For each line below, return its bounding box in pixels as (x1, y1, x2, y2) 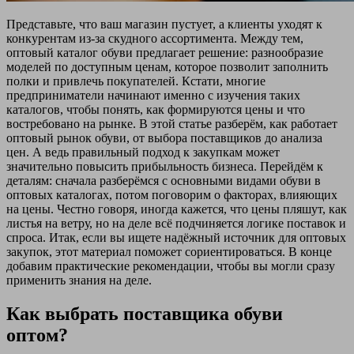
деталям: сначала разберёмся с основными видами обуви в (6, 173, 321, 187)
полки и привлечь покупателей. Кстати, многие (6, 73, 265, 88)
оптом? (6, 324, 68, 345)
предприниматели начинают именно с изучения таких (6, 88, 300, 102)
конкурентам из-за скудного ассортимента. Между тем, (6, 31, 303, 45)
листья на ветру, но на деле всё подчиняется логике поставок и (6, 216, 346, 230)
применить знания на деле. (6, 273, 152, 287)
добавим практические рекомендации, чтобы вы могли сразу (6, 258, 335, 273)
